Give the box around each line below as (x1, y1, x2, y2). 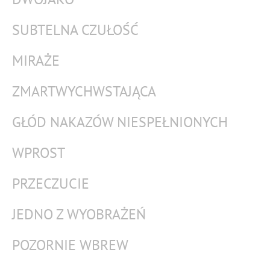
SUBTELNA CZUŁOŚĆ (12, 20, 139, 39)
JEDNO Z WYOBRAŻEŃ (12, 205, 146, 224)
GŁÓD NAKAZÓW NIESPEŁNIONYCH (12, 113, 228, 131)
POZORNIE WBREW (12, 236, 128, 254)
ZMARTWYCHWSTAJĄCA (12, 82, 156, 101)
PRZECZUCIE (12, 174, 89, 193)
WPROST (12, 143, 65, 162)
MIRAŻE (12, 51, 60, 70)
